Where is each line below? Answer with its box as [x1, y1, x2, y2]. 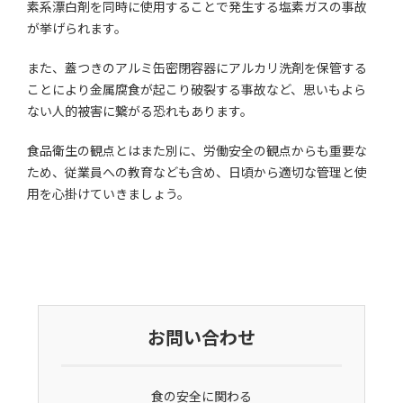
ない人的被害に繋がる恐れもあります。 [27, 101, 254, 120]
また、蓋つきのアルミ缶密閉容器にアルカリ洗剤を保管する [27, 58, 368, 76]
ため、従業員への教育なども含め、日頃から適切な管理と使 [27, 162, 368, 181]
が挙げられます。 [27, 18, 128, 37]
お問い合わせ [147, 323, 255, 350]
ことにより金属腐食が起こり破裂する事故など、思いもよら [27, 79, 367, 98]
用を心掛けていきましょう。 [27, 184, 191, 202]
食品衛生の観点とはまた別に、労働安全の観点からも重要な [27, 140, 368, 159]
